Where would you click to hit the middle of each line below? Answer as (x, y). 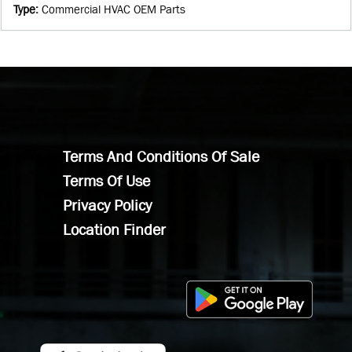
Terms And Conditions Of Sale (161, 156)
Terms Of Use (106, 181)
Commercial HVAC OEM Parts (114, 9)
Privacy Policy (107, 205)
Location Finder (114, 229)
